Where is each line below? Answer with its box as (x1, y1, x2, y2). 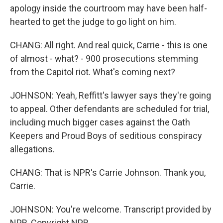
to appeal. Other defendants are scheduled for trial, (10, 104, 209, 114)
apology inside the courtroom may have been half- (10, 3, 207, 13)
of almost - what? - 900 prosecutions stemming (10, 53, 198, 64)
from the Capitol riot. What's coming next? (10, 67, 175, 77)
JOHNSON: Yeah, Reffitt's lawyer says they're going (10, 90, 211, 101)
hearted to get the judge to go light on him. (10, 16, 176, 27)
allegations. (10, 144, 55, 154)
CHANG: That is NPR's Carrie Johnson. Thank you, (10, 167, 206, 178)
